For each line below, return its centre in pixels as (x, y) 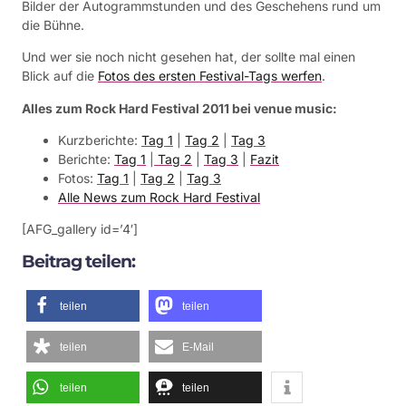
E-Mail (198, 347)
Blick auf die (60, 76)
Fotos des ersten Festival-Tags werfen (210, 76)
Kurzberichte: (100, 140)
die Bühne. (53, 25)
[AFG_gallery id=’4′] (80, 229)
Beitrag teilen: (78, 261)
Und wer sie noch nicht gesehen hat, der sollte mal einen (188, 57)
